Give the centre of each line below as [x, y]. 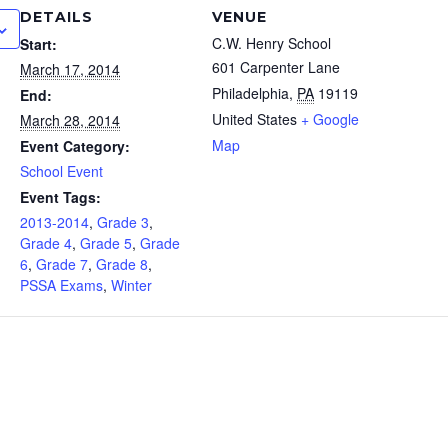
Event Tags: [60, 197]
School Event [61, 171]
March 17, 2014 [70, 69]
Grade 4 [46, 243]
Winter [131, 285]
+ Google [330, 119]
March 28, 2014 [70, 120]
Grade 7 [62, 264]
